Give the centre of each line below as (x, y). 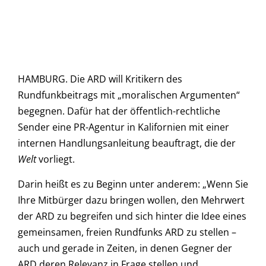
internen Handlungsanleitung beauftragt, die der (127, 143)
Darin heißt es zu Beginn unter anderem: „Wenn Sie (133, 184)
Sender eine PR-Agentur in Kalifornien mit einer (123, 127)
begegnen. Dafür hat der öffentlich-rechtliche (119, 111)
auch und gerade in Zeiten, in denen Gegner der (125, 248)
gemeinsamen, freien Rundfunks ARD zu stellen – (127, 232)
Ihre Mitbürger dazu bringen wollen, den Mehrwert (131, 200)
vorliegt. (56, 159)
